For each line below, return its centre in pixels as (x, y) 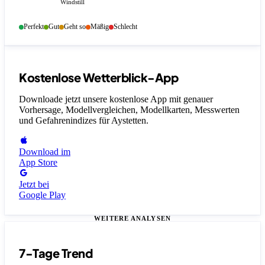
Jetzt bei (34, 184)
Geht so (75, 27)
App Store (38, 162)
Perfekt (34, 27)
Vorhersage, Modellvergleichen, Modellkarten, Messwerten (129, 109)
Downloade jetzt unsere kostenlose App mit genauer (116, 99)
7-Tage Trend (56, 253)
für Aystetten (122, 120)
